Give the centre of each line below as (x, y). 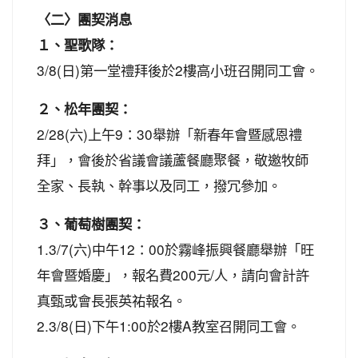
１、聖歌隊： (78, 44)
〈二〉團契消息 (84, 19)
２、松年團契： (84, 108)
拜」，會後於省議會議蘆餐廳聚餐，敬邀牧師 (173, 159)
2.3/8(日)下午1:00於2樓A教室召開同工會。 (169, 325)
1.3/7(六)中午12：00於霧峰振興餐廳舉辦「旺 (175, 249)
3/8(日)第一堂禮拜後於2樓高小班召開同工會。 (178, 70)
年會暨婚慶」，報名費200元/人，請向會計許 (173, 274)
